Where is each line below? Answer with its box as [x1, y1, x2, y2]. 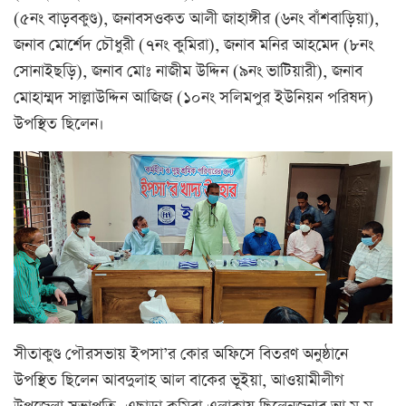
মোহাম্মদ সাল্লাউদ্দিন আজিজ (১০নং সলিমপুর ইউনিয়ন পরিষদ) [14, 86, 373, 109]
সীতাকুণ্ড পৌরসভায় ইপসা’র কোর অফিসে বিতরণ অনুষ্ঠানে [14, 343, 348, 366]
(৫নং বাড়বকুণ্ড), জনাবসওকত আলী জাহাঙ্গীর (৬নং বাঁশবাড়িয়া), [14, 7, 379, 30]
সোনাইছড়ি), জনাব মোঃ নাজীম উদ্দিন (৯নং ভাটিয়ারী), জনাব [14, 60, 362, 82]
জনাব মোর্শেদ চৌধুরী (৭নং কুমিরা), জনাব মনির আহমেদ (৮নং [14, 34, 373, 56]
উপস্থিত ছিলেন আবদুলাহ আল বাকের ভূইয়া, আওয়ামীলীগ [14, 370, 343, 392]
